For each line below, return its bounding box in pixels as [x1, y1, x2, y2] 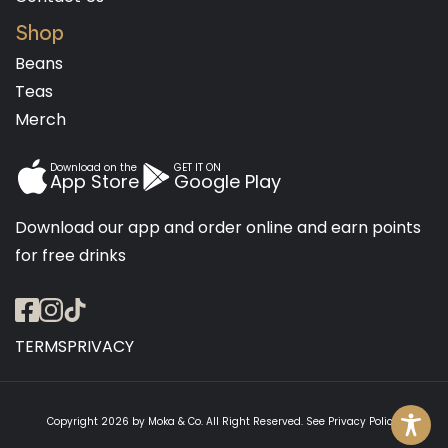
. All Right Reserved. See [201, 414, 328, 430]
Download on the [50, 159, 137, 175]
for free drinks [15, 244, 126, 268]
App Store [50, 168, 139, 194]
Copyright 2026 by [47, 414, 148, 430]
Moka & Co [148, 414, 201, 430]
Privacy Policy [328, 414, 399, 430]
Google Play [174, 168, 281, 194]
